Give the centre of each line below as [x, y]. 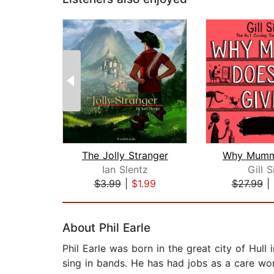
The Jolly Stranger [125, 156]
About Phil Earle [106, 228]
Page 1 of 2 [89, 197]
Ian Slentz [125, 170]
